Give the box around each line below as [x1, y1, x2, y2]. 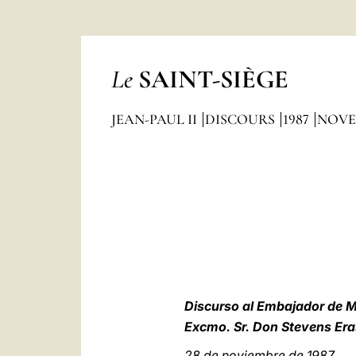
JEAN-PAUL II [110, 110, 200, 128]
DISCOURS [204, 110, 278, 128]
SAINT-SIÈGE [137, 64, 288, 95]
